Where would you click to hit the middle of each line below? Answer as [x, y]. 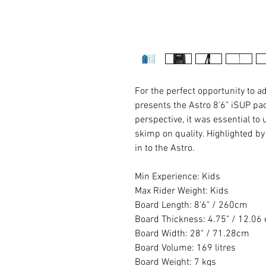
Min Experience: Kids [178, 177]
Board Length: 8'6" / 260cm [191, 205]
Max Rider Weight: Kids [182, 191]
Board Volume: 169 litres [185, 248]
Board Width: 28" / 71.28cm [192, 234]
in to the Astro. [165, 148]
